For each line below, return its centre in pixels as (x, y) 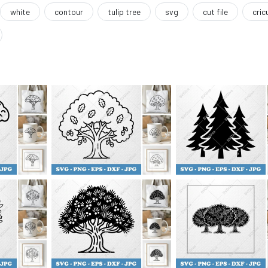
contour (69, 12)
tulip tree (124, 12)
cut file (215, 12)
